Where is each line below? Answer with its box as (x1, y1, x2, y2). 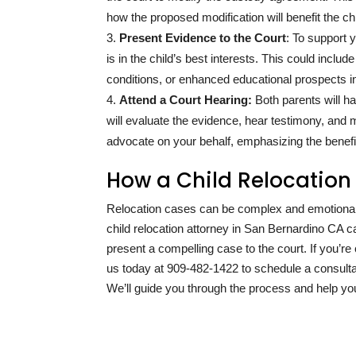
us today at (106, 261, 168, 276)
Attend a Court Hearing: (119, 93, 253, 107)
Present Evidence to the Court (119, 31, 287, 45)
